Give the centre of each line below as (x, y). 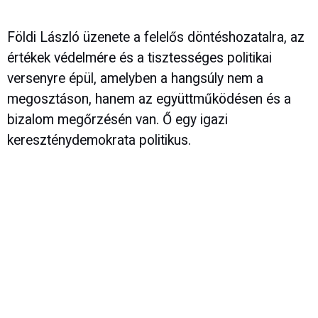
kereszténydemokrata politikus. (99, 141)
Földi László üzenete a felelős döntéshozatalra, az (156, 38)
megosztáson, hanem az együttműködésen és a (149, 99)
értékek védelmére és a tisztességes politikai (139, 58)
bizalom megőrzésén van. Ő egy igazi (117, 120)
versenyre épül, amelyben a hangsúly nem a (135, 79)
